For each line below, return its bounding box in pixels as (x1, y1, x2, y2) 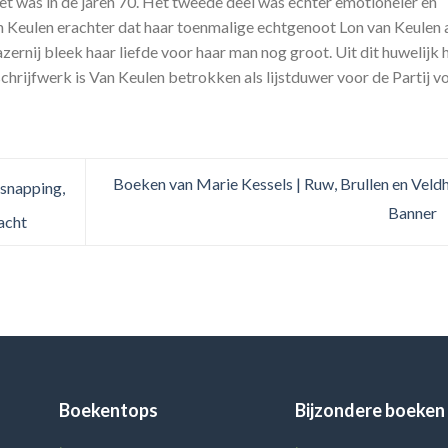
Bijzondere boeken (295, 398, 446, 421)
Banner (387, 202, 440, 222)
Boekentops (58, 398, 158, 421)
